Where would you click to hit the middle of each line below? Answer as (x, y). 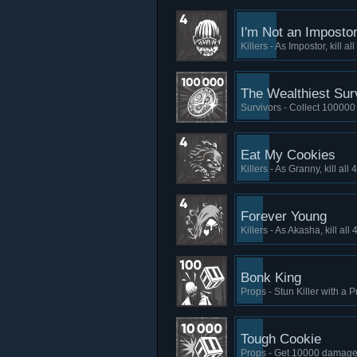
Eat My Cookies (288, 155)
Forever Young (284, 216)
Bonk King (271, 278)
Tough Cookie (281, 339)
